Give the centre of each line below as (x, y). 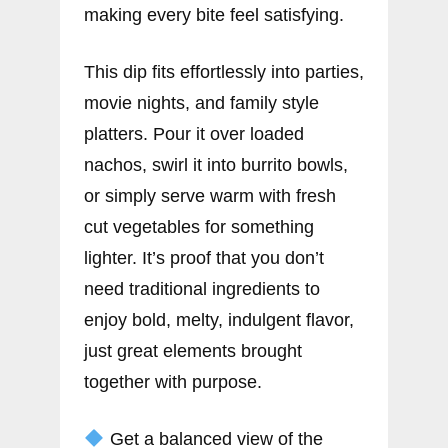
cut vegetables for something (199, 227)
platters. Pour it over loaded (194, 134)
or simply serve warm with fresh (210, 196)
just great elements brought (193, 351)
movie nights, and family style (201, 103)
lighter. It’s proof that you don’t (204, 258)
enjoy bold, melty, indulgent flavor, (219, 320)
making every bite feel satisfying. (214, 15)
